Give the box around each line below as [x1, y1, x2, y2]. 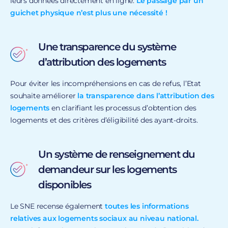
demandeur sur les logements [38, 163, 177, 176]
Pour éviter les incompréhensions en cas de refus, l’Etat [10, 78, 201, 88]
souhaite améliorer [10, 91, 78, 100]
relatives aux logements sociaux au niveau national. [10, 213, 198, 223]
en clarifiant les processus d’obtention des [49, 103, 196, 112]
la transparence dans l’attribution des [77, 91, 214, 100]
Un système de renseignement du [38, 148, 195, 160]
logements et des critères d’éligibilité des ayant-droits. [10, 115, 198, 125]
